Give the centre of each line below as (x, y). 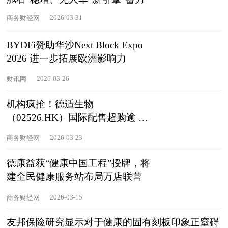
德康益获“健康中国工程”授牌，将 (79, 163)
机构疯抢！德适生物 (50, 104)
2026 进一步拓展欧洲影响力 (67, 58)
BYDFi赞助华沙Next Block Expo (75, 45)
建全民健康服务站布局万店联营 (75, 176)
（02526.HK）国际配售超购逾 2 (75, 117)
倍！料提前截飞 (41, 130)
